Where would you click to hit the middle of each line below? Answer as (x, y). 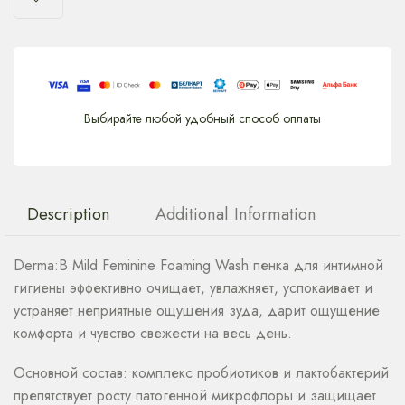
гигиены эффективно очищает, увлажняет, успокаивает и (193, 288)
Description (69, 214)
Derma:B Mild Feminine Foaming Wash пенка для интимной (198, 266)
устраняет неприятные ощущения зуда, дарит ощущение (197, 311)
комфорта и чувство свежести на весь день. (153, 334)
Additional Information (236, 214)
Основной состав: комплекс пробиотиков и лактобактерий (201, 373)
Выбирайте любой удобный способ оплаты (202, 118)
